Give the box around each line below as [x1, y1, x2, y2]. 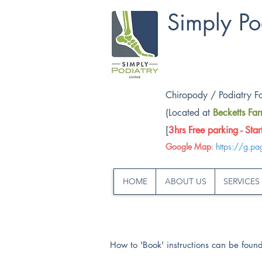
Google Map [166, 141, 211, 152]
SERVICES [223, 176, 260, 187]
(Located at [166, 106, 213, 119]
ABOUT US [164, 176, 206, 187]
